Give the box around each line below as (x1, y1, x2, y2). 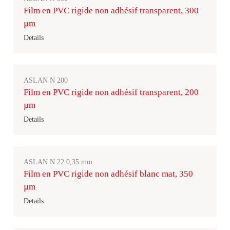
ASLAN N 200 (24, 76, 68, 84)
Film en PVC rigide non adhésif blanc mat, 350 (24, 169, 193, 179)
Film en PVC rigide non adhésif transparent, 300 (24, 6, 199, 15)
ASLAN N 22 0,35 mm (24, 158, 92, 166)
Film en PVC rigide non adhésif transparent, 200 (24, 87, 199, 97)
